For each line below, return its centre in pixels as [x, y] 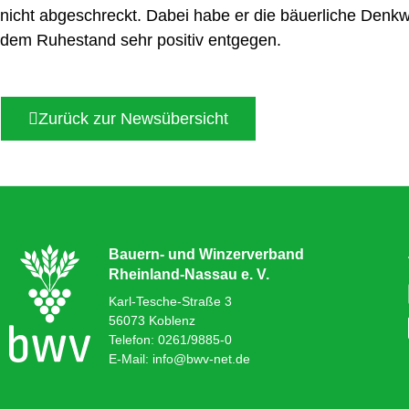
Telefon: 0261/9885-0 [170, 340]
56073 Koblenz [152, 320]
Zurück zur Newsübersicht [133, 119]
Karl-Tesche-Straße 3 [170, 301]
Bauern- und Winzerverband [206, 254]
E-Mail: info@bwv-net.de [179, 359]
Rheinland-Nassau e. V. [189, 274]
